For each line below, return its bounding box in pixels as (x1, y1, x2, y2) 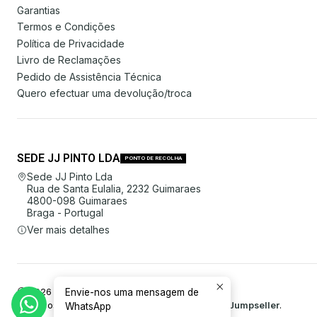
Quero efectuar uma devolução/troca (17, 86, 192, 99)
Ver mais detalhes (27, 223, 110, 236)
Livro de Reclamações (17, 54, 121, 67)
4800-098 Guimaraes (27, 195, 127, 207)
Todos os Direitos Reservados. (17, 299, 154, 311)
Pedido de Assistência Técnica (17, 70, 161, 83)
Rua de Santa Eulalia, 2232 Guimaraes (27, 183, 201, 195)
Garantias (17, 4, 60, 17)
